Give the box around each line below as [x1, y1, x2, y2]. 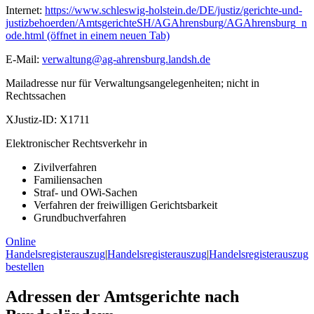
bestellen [6, 261, 44, 273]
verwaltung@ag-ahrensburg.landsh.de [42, 53, 210, 66]
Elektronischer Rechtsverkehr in [6, 137, 147, 150]
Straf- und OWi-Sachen [34, 186, 137, 199]
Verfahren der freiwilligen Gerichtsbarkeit [34, 199, 217, 212]
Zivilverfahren [34, 161, 97, 174]
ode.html [6, 29, 44, 42]
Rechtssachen [6, 90, 66, 102]
